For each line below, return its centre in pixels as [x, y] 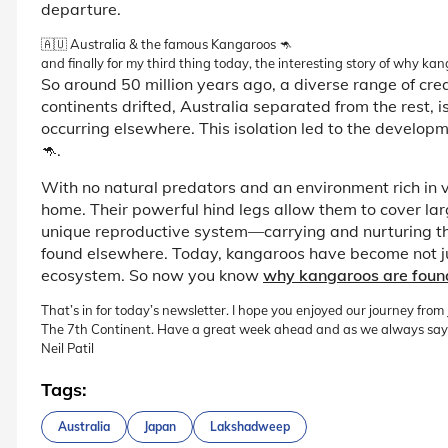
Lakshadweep [250, 426]
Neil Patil [67, 347]
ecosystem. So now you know [152, 274]
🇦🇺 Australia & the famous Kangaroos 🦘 [166, 43]
